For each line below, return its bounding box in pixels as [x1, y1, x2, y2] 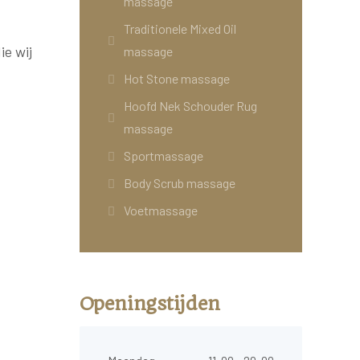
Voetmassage [123, 202, 198, 218]
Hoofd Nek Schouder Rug [123, 98, 257, 113]
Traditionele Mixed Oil [123, 21, 236, 36]
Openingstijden [79, 292, 220, 315]
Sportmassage [123, 148, 203, 163]
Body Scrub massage [123, 175, 235, 190]
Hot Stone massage [123, 71, 230, 86]
